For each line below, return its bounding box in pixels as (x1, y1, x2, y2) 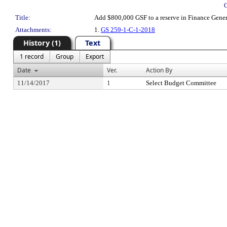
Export (86, 52, 104, 61)
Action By (146, 66, 172, 74)
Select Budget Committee (146, 79, 216, 87)
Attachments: (15, 26, 52, 33)
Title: (15, 14, 30, 21)
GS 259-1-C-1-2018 (101, 26, 155, 33)
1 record (20, 52, 44, 61)
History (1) (23, 38, 61, 48)
